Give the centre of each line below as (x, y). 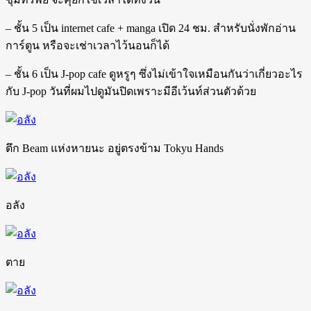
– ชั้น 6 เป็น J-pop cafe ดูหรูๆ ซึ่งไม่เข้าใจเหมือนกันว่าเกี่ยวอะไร (154, 74)
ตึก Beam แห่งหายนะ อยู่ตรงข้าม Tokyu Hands (115, 148)
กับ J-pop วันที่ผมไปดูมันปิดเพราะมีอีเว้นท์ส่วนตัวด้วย (131, 91)
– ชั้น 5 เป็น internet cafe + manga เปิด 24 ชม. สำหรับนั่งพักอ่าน (151, 28)
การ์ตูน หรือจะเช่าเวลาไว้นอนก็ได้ (87, 45)
